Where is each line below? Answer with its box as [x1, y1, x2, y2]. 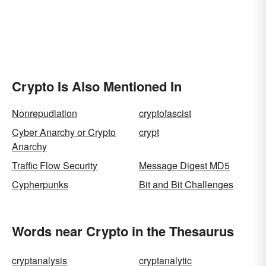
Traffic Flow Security [12, 159, 97, 172]
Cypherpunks [12, 178, 68, 191]
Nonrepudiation [12, 106, 77, 120]
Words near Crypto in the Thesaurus [12, 221, 234, 240]
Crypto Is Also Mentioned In [12, 77, 182, 96]
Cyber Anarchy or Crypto [12, 125, 116, 139]
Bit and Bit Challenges [139, 178, 233, 191]
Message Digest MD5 [139, 159, 230, 172]
